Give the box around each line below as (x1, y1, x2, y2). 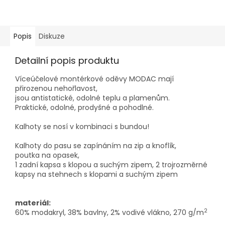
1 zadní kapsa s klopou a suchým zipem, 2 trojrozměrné (15, 159, 207, 170)
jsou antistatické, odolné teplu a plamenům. (15, 92, 170, 103)
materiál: (15, 197, 51, 208)
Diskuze (39, 31, 65, 41)
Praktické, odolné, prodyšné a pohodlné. (15, 102, 154, 113)
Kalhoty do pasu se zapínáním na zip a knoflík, (15, 140, 176, 151)
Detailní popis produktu (15, 54, 119, 67)
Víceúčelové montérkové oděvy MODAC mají (15, 73, 174, 84)
